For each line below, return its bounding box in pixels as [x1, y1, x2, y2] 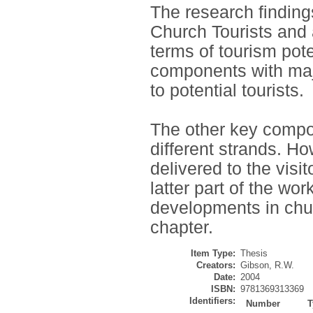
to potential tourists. [150, 81, 304, 101]
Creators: [196, 260, 235, 271]
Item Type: [191, 248, 235, 259]
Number [246, 298, 281, 310]
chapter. [150, 218, 213, 238]
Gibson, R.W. [240, 260, 294, 271]
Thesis [240, 248, 268, 259]
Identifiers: [189, 296, 235, 307]
